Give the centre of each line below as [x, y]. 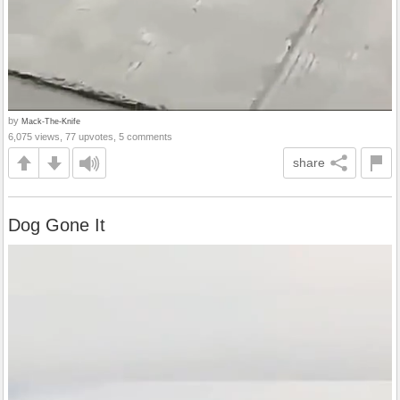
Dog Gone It [57, 225]
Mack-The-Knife [51, 121]
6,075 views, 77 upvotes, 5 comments [90, 137]
